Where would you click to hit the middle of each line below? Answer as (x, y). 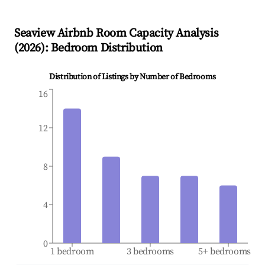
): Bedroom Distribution (102, 49)
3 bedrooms (150, 252)
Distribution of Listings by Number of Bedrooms (132, 77)
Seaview (35, 34)
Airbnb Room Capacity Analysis (137, 34)
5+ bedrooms (225, 252)
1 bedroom (72, 252)
